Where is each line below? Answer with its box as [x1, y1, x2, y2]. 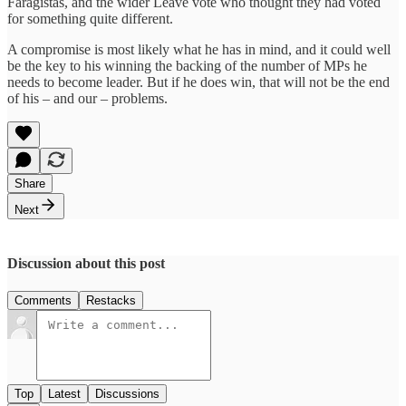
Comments [14, 294, 72, 308]
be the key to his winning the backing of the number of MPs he [7, 57, 367, 73]
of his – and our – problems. [7, 90, 168, 106]
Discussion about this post [7, 255, 165, 271]
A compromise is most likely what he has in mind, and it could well [7, 41, 391, 57]
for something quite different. [7, 10, 173, 26]
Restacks [86, 294, 136, 308]
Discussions [95, 387, 159, 401]
